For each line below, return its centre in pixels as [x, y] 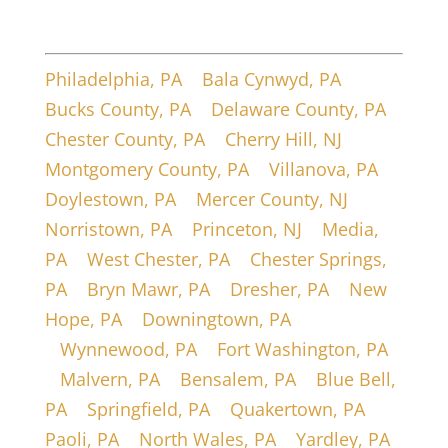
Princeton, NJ [246, 229]
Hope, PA [83, 319]
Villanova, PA [323, 169]
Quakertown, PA [297, 409]
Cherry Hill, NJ [283, 139]
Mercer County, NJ [271, 199]
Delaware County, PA [298, 109]
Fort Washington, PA [302, 349]
